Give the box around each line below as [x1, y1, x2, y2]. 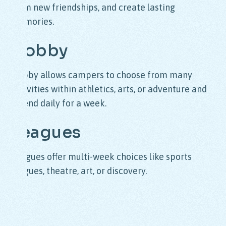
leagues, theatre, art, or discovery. [11, 165, 147, 177]
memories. [11, 16, 54, 27]
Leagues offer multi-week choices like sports [11, 151, 192, 162]
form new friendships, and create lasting [11, 2, 176, 13]
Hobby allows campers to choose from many [11, 70, 193, 81]
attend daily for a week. [11, 98, 107, 109]
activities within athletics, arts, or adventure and [11, 84, 207, 95]
